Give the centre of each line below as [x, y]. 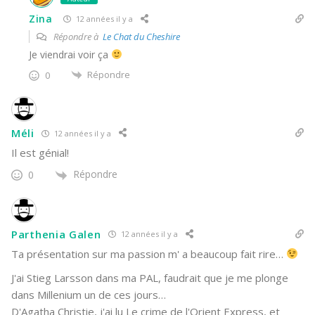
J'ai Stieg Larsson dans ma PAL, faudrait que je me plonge [150, 277]
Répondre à [77, 36]
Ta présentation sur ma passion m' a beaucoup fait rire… [149, 253]
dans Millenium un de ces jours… [89, 294]
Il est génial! [40, 153]
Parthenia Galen [56, 234]
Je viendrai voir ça [70, 54]
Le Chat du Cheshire [141, 36]
